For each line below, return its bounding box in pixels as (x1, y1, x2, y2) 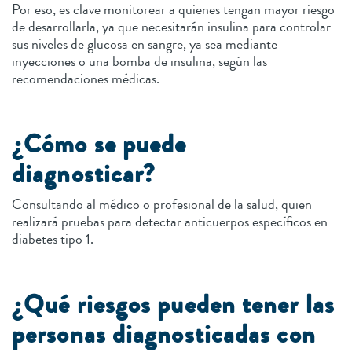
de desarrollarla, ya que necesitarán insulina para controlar (12, 16, 331, 38)
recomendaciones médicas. (12, 68, 163, 90)
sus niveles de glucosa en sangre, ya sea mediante (12, 34, 277, 55)
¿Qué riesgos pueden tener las (12, 287, 335, 324)
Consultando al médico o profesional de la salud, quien (12, 194, 312, 215)
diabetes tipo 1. (12, 229, 97, 250)
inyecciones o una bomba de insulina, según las (12, 51, 267, 72)
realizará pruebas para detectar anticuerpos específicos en (12, 211, 328, 233)
